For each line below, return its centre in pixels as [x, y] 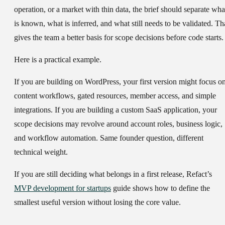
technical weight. [41, 152]
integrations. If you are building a [68, 110]
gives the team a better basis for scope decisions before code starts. [119, 38]
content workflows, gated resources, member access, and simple [115, 96]
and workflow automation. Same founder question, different [109, 138]
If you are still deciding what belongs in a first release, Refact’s [113, 174]
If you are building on [49, 82]
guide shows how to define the [160, 188]
